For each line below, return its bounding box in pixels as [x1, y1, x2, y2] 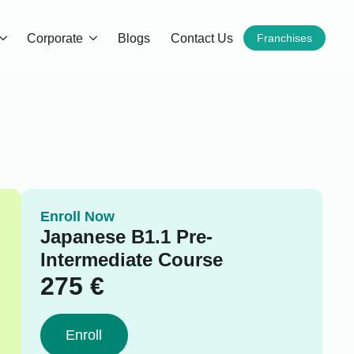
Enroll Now [40, 208, 115, 224]
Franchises [257, 32, 312, 44]
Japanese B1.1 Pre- [40, 225, 213, 247]
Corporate [27, 31, 84, 45]
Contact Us [171, 31, 234, 45]
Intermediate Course [40, 248, 223, 270]
